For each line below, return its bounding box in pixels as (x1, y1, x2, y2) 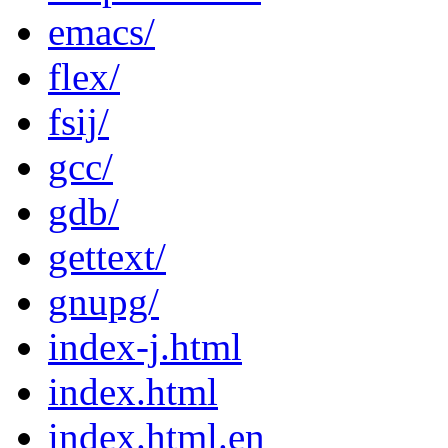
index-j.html (48, 324, 242, 368)
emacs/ (48, 9, 155, 53)
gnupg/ (48, 279, 159, 323)
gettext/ (48, 234, 166, 278)
